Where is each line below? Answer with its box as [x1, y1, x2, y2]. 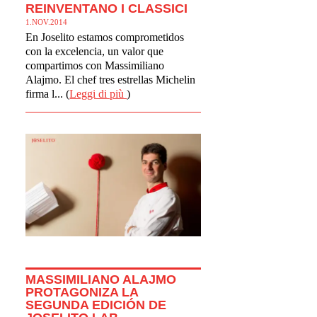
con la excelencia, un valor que [25, 45, 164, 57]
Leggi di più [69, 87, 127, 100]
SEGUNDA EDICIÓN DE [25, 297, 167, 312]
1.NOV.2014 [25, 17, 68, 26]
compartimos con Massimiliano [25, 59, 165, 71]
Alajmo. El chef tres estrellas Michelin [25, 73, 196, 86]
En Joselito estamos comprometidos [25, 30, 185, 43]
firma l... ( [25, 87, 70, 100]
